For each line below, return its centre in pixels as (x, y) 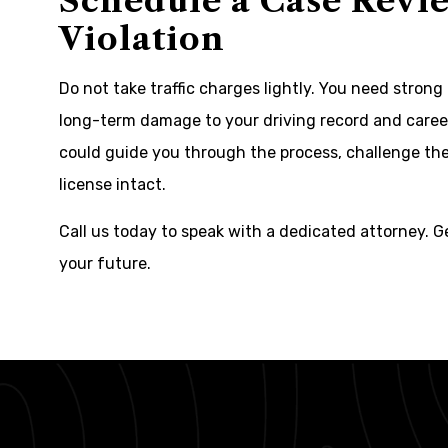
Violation (142, 38)
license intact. (112, 184)
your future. (105, 263)
